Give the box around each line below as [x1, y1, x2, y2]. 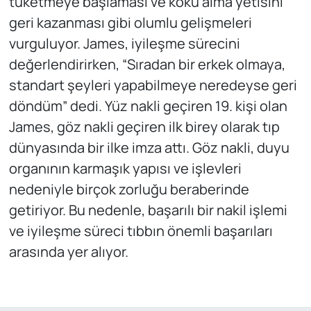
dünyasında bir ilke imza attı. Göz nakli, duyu [8, 138, 289, 158]
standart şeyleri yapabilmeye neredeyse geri [8, 76, 297, 95]
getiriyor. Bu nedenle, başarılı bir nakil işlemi [8, 201, 287, 220]
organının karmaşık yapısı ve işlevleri [8, 159, 242, 178]
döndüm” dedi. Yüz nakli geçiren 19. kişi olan [8, 96, 287, 116]
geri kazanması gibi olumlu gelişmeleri [8, 13, 252, 33]
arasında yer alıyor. [8, 242, 128, 262]
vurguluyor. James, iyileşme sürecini [8, 34, 240, 53]
